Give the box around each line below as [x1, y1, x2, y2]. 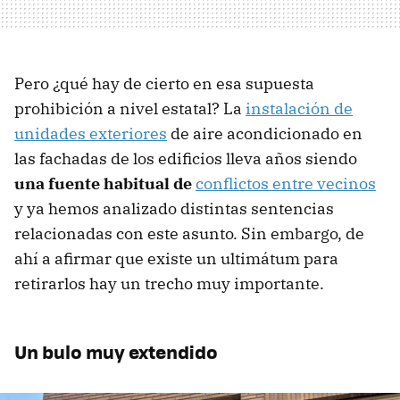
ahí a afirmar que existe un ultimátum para [14, 248, 338, 270]
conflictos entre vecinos [196, 173, 376, 195]
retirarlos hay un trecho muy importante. [14, 273, 324, 295]
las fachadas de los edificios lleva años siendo [14, 148, 357, 170]
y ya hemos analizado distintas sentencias [14, 198, 334, 220]
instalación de [246, 98, 353, 120]
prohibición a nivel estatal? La [14, 98, 246, 120]
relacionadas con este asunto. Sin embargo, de [14, 223, 364, 245]
